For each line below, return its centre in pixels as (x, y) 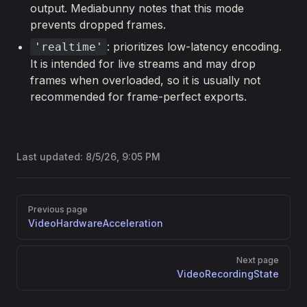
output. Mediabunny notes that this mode (137, 8)
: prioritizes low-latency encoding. (194, 47)
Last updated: (51, 157)
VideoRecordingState (228, 274)
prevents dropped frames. (98, 25)
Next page (258, 260)
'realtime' (69, 47)
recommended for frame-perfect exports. (138, 97)
